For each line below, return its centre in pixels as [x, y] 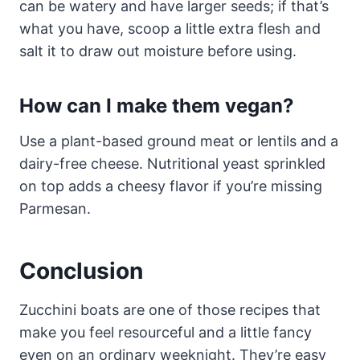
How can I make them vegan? [157, 106]
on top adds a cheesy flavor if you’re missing [171, 186]
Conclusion [81, 271]
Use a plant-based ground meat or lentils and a [179, 141]
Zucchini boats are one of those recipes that [170, 310]
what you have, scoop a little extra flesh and [170, 29]
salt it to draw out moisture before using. [158, 51]
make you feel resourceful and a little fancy [166, 333]
